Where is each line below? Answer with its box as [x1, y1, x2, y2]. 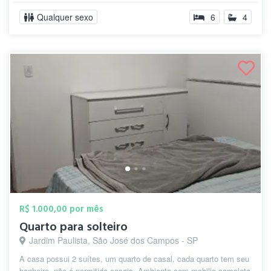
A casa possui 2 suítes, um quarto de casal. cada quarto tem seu [19, 253, 249, 264]
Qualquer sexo [37, 11, 93, 23]
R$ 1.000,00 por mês [19, 203, 103, 215]
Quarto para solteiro [19, 218, 128, 235]
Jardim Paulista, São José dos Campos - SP [29, 234, 198, 246]
